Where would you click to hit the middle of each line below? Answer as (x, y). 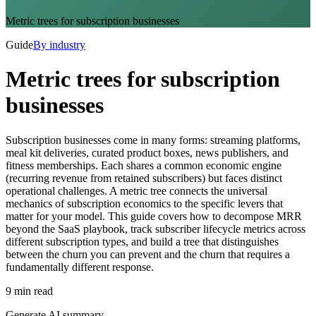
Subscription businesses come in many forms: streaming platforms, (153, 140)
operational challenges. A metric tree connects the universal (136, 190)
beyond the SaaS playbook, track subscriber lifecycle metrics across (156, 229)
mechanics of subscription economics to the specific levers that (144, 203)
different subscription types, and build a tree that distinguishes (142, 241)
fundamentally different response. (80, 267)
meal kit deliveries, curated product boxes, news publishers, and (147, 152)
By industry (59, 44)
